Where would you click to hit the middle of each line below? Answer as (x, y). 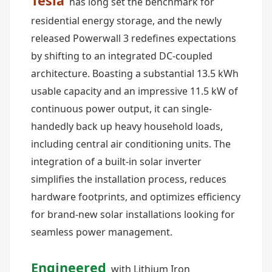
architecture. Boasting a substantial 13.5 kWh (135, 73)
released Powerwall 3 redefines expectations (134, 38)
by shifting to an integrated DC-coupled (122, 56)
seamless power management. (102, 232)
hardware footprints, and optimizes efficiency (136, 197)
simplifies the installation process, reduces (129, 179)
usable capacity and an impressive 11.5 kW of (134, 91)
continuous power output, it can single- (121, 109)
